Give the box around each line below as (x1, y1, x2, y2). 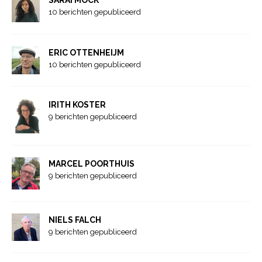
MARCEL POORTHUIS (49, 159, 135, 169)
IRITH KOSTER (49, 99, 106, 109)
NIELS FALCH (49, 215, 101, 225)
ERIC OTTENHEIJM (49, 47, 124, 57)
